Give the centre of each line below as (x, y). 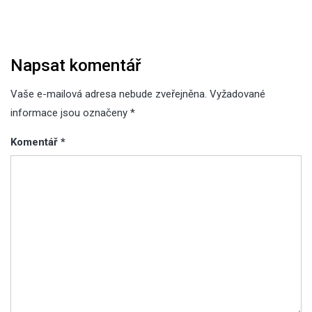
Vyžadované (237, 94)
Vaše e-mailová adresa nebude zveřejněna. (109, 94)
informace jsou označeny (70, 112)
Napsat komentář (76, 65)
